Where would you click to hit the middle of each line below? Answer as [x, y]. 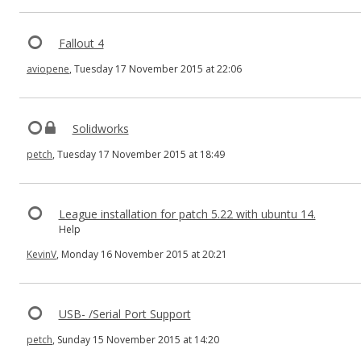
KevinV [41, 254]
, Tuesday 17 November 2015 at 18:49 [139, 154]
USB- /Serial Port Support [124, 314]
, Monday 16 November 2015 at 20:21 [142, 254]
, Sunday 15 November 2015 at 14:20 [136, 340]
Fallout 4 [81, 43]
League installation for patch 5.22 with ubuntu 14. [187, 214]
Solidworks [100, 129]
